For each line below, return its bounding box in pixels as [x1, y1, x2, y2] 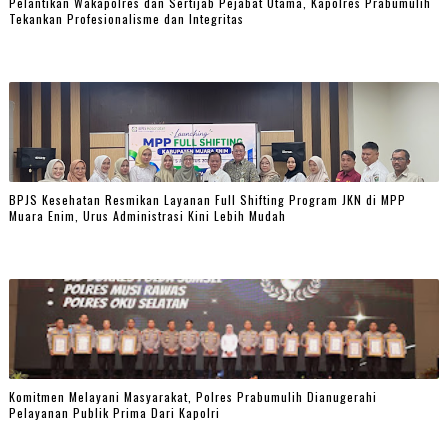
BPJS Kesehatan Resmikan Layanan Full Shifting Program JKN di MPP [8, 191, 406, 209]
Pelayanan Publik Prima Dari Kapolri [8, 404, 220, 422]
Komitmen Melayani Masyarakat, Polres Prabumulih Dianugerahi [8, 388, 377, 406]
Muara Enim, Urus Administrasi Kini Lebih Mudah [8, 207, 286, 225]
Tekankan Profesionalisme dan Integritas [8, 10, 244, 28]
